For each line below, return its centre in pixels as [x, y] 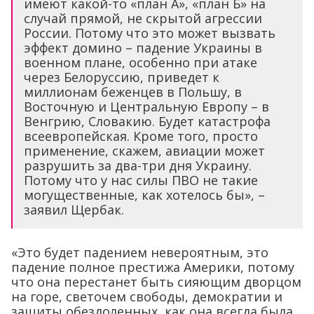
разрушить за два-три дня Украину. [138, 166]
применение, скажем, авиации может [144, 151]
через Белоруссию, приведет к [122, 77]
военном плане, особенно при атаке [141, 63]
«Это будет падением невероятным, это [140, 253]
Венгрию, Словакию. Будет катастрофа [147, 122]
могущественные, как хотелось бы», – [144, 195]
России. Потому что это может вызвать [150, 33]
